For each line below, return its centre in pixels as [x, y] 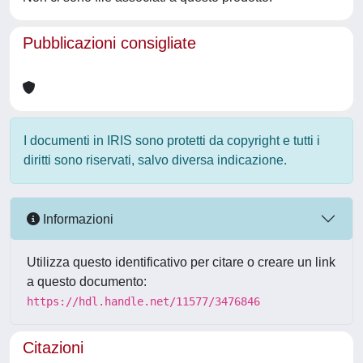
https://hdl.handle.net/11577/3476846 [143, 301]
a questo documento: [87, 282]
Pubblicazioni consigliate [109, 43]
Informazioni [77, 219]
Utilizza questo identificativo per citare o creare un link [181, 262]
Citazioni [53, 348]
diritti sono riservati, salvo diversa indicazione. [155, 160]
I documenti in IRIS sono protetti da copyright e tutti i [172, 141]
